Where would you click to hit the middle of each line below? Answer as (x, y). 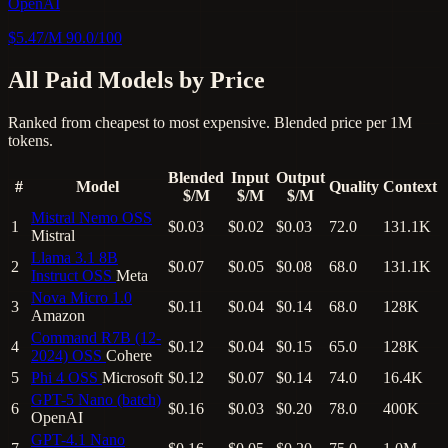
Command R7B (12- (96, 337)
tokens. (30, 140)
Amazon (58, 315)
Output (300, 177)
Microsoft (132, 377)
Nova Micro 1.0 (81, 297)
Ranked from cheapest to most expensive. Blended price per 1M (210, 122)
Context (410, 186)
